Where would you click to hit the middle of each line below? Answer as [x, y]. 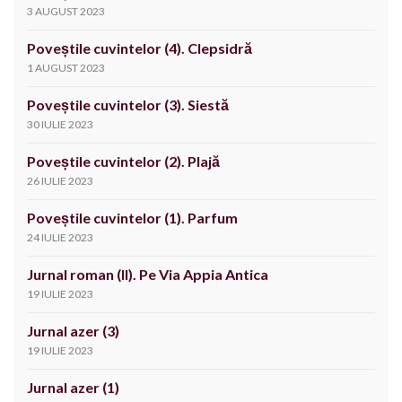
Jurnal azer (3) [73, 331]
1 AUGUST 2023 [66, 68]
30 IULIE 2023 [60, 125]
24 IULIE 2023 [60, 238]
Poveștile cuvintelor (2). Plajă [123, 162]
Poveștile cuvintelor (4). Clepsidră [140, 48]
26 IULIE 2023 [60, 181]
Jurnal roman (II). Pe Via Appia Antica [149, 275]
